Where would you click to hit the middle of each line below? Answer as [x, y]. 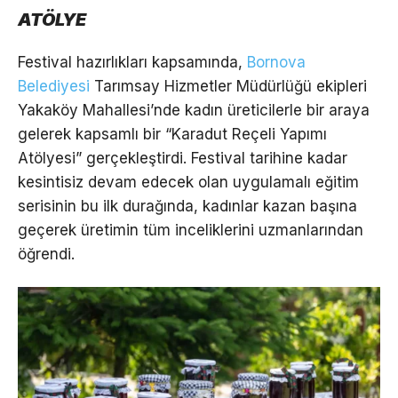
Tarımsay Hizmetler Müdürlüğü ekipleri [228, 87]
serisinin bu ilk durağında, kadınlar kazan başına [187, 207]
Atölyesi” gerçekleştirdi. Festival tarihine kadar [183, 159]
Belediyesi [54, 87]
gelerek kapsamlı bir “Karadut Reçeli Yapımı [172, 135]
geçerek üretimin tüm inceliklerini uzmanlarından [191, 231]
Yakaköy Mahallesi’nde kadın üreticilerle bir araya [194, 111]
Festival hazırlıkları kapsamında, [132, 63]
